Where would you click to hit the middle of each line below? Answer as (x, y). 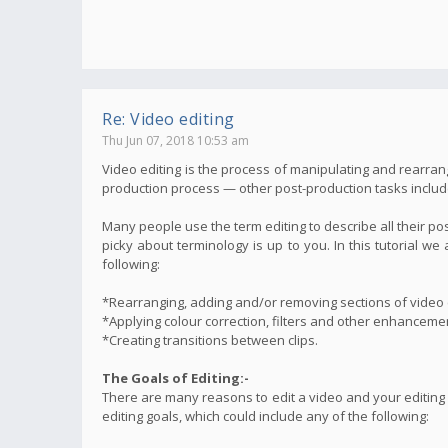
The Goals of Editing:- (175, 377)
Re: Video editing (168, 118)
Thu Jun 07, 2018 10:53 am (175, 140)
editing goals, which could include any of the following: (265, 415)
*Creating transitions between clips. (210, 339)
